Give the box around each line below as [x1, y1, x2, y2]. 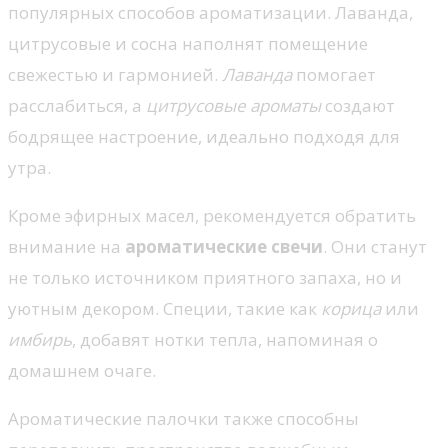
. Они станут [323, 234, 427, 258]
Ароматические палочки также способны [8, 406, 359, 430]
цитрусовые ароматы [146, 93, 321, 117]
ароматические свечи [125, 234, 323, 258]
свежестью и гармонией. [8, 62, 222, 86]
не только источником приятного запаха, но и [8, 265, 402, 289]
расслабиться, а [8, 93, 146, 117]
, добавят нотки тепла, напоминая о [72, 327, 378, 351]
